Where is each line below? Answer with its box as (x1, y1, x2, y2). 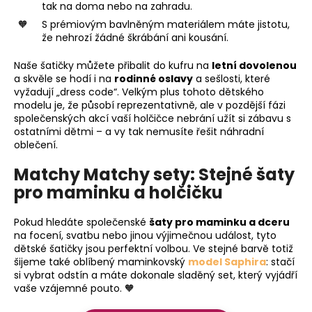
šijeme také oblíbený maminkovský (14, 254, 188, 269)
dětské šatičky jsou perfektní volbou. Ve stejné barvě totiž (14, 241, 293, 256)
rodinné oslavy (114, 72, 193, 86)
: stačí (266, 254, 295, 269)
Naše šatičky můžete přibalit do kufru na (14, 58, 212, 73)
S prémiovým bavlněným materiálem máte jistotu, (42, 17, 290, 32)
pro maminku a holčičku (14, 181, 223, 205)
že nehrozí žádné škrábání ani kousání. (42, 31, 228, 45)
